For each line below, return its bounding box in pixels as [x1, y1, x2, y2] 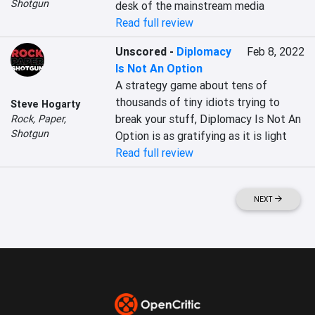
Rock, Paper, [11, 112, 66, 125]
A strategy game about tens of [115, 78, 268, 92]
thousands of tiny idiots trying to [115, 95, 281, 109]
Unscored [115, 44, 167, 58]
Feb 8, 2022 [246, 44, 304, 58]
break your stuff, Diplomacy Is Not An [115, 112, 302, 126]
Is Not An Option [115, 61, 203, 75]
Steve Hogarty [11, 97, 80, 110]
